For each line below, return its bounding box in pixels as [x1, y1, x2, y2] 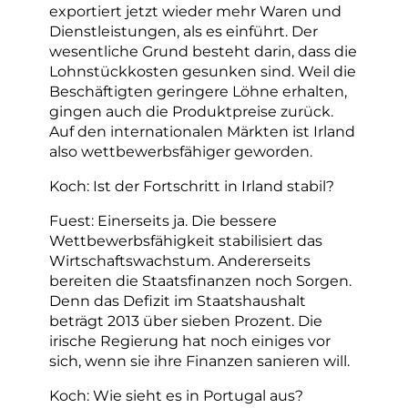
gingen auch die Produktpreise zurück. [49, 101, 333, 120]
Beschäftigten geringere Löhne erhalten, [49, 81, 347, 100]
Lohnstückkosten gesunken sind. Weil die [49, 61, 356, 80]
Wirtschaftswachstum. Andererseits [49, 251, 311, 270]
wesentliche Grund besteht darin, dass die [49, 41, 357, 60]
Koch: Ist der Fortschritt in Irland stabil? [49, 176, 334, 195]
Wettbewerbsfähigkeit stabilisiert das [49, 231, 322, 250]
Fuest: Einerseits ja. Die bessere [49, 211, 277, 230]
